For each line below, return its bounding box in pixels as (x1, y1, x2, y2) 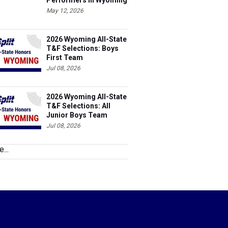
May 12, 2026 (46, 7, 83, 14)
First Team (46, 53, 83, 62)
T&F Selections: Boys (46, 44, 119, 52)
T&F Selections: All (46, 102, 110, 110)
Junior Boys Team (46, 111, 107, 119)
